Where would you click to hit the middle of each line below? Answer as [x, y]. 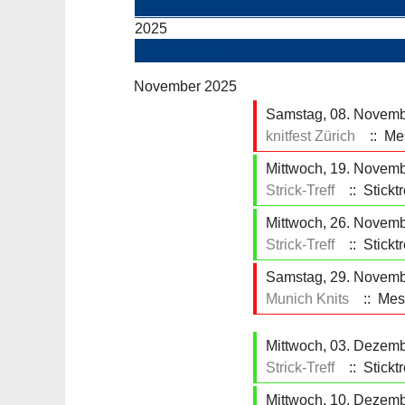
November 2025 [185, 86]
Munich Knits [307, 299]
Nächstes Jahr [182, 50]
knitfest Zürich [311, 136]
